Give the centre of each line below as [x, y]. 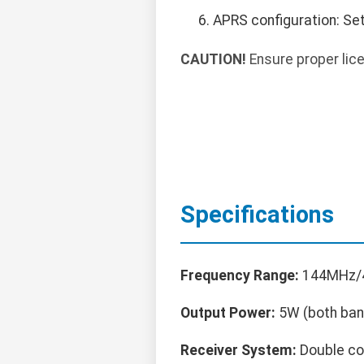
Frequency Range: [240, 276]
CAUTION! [213, 60]
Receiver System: [238, 351]
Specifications [257, 215]
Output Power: [228, 313]
